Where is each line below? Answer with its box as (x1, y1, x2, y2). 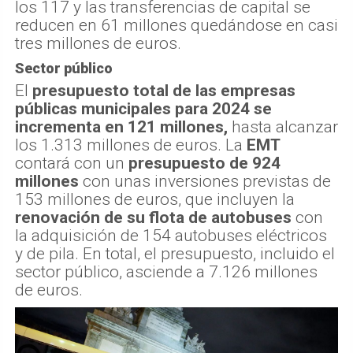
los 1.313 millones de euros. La (15, 136, 247, 155)
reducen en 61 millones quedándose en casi (15, 16, 338, 35)
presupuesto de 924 (128, 154, 281, 173)
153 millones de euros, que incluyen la (15, 190, 295, 210)
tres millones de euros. (15, 34, 181, 54)
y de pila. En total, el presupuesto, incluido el (15, 244, 335, 264)
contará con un (15, 154, 128, 173)
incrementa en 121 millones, (15, 117, 228, 137)
